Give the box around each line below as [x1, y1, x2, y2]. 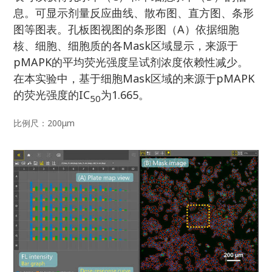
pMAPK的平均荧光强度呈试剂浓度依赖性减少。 [13, 54, 249, 69]
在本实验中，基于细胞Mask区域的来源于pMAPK [13, 70, 255, 86]
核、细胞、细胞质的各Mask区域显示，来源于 [13, 38, 239, 53]
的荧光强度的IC [13, 87, 90, 102]
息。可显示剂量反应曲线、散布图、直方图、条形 [13, 5, 254, 20]
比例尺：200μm [13, 117, 75, 129]
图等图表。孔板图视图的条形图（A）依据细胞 [13, 21, 240, 36]
